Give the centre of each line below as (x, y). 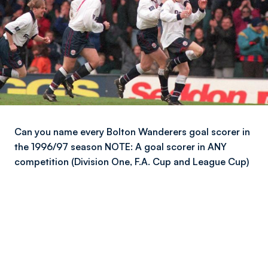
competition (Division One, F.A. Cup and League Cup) (132, 162)
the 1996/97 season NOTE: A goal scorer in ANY (121, 147)
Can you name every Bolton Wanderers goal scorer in (132, 132)
